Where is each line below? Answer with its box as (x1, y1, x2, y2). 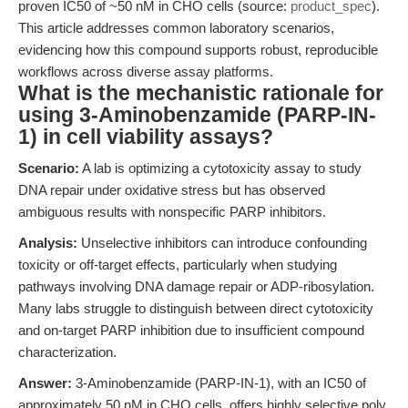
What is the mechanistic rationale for (18, 82, 383, 105)
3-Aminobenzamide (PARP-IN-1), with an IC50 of (72, 375, 366, 391)
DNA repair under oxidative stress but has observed (18, 182, 325, 198)
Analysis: (18, 235, 77, 250)
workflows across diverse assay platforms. (18, 64, 273, 79)
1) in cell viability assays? (18, 126, 273, 148)
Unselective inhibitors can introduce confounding (77, 235, 367, 250)
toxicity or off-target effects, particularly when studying (18, 257, 337, 272)
